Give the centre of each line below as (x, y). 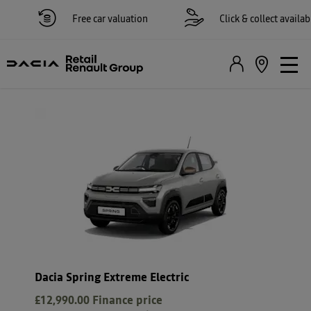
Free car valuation (94, 19)
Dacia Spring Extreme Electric (112, 278)
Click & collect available (252, 19)
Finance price (127, 301)
